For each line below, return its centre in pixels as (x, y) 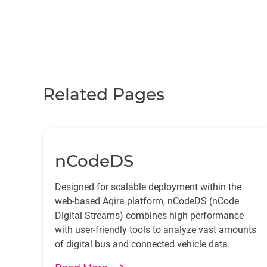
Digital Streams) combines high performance (149, 215)
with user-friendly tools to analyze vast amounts (156, 230)
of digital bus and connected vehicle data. (142, 244)
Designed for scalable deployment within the (148, 187)
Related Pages (104, 94)
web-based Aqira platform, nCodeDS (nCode (147, 201)
